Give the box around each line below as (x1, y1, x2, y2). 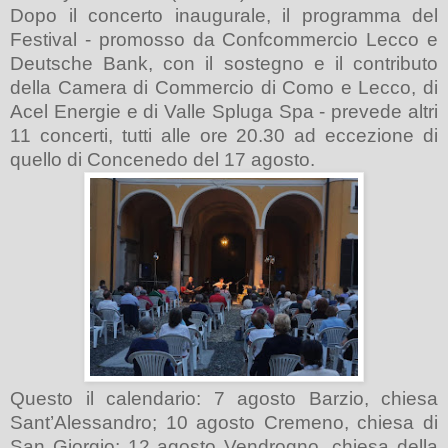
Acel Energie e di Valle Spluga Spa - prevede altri (10, 100, 438, 122)
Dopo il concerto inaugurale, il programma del (10, 4, 438, 26)
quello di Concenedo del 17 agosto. (10, 148, 315, 170)
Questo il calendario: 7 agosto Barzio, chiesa (10, 387, 438, 409)
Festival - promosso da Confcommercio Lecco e (10, 28, 438, 50)
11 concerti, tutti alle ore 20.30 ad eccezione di (10, 124, 438, 146)
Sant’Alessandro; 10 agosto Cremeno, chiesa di (10, 411, 438, 433)
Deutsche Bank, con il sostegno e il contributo (10, 52, 438, 74)
